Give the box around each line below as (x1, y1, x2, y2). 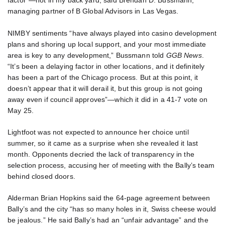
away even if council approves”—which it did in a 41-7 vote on (8, 95, 208, 103)
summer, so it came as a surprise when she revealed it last (8, 139, 198, 147)
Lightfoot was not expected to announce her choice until (8, 128, 189, 136)
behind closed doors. (8, 172, 75, 180)
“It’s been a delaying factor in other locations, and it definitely (8, 62, 205, 70)
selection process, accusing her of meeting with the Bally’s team (8, 161, 215, 169)
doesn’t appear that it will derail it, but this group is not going (8, 84, 203, 92)
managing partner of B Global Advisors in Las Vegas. (8, 7, 179, 16)
